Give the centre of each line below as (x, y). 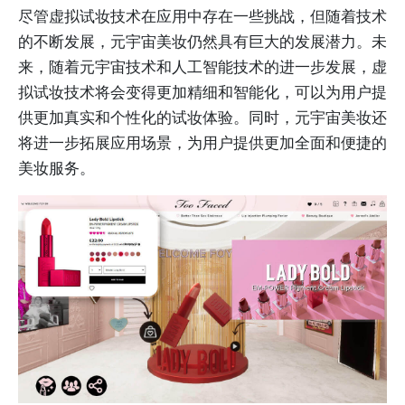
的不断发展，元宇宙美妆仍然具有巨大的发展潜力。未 (202, 42)
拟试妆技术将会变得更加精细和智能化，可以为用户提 (202, 93)
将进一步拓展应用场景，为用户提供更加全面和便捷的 (202, 143)
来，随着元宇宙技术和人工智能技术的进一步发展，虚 (202, 67)
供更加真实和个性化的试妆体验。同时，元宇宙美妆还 (202, 118)
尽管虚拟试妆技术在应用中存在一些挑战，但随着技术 (202, 17)
